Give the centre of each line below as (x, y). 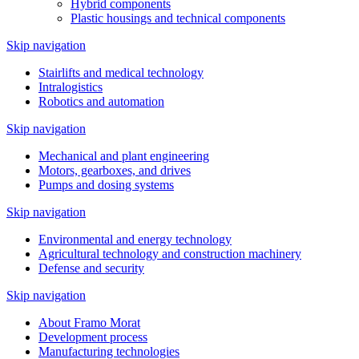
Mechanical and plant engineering (124, 156)
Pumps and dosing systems (106, 185)
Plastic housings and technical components (178, 18)
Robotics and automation (101, 101)
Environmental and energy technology (135, 239)
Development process (93, 337)
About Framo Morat (89, 323)
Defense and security (91, 268)
